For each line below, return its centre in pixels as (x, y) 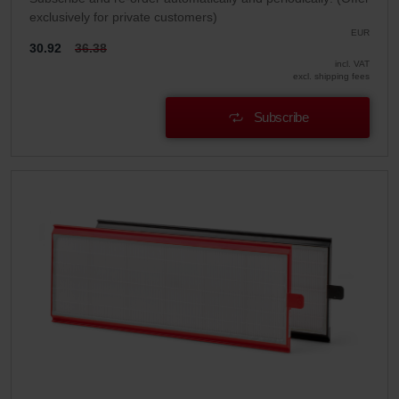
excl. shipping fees (331, 77)
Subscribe (281, 118)
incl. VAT (352, 64)
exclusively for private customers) (123, 17)
